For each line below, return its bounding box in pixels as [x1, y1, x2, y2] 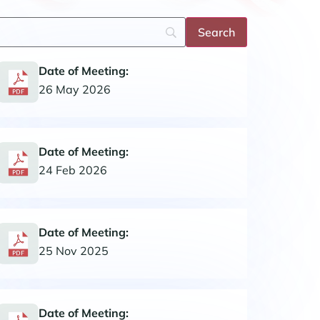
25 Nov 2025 [39, 243, 109, 258]
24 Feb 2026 [39, 162, 107, 177]
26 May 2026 [39, 81, 111, 96]
